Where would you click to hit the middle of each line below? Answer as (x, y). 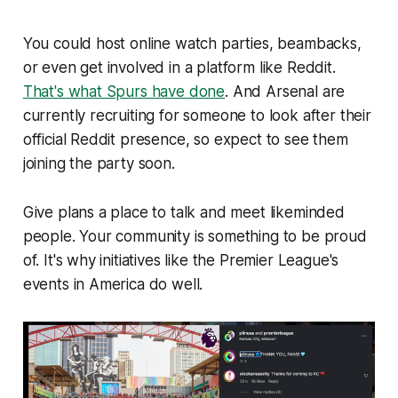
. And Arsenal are (285, 92)
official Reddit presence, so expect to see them (185, 140)
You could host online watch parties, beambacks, (192, 44)
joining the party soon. (99, 164)
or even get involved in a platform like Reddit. (179, 68)
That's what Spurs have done (124, 92)
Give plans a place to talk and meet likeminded (183, 213)
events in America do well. (113, 285)
